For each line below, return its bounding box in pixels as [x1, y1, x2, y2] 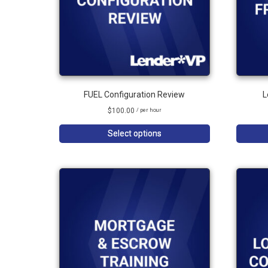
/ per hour [136, 106, 162, 113]
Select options [107, 129, 162, 138]
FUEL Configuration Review [84, 90, 185, 99]
